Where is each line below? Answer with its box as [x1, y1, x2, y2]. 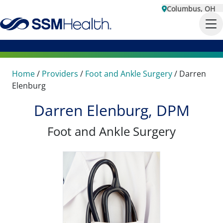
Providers [42, 68, 78, 79]
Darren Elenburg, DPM [33, 100, 190, 120]
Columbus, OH [167, 4, 215, 13]
